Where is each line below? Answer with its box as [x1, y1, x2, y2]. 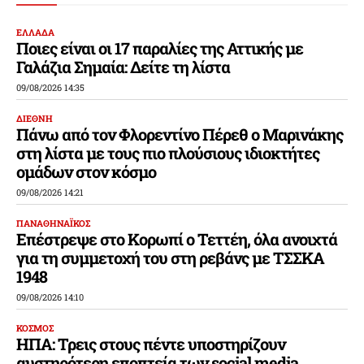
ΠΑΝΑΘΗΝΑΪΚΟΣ [16, 216, 90, 229]
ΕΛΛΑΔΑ [16, 25, 54, 38]
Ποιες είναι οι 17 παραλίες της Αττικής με [16, 37, 303, 58]
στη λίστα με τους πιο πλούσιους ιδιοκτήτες [16, 141, 319, 163]
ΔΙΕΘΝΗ [16, 111, 53, 124]
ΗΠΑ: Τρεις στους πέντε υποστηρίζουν [16, 332, 285, 354]
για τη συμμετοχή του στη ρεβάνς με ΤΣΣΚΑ [16, 246, 324, 268]
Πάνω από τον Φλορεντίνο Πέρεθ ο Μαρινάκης [16, 123, 343, 145]
